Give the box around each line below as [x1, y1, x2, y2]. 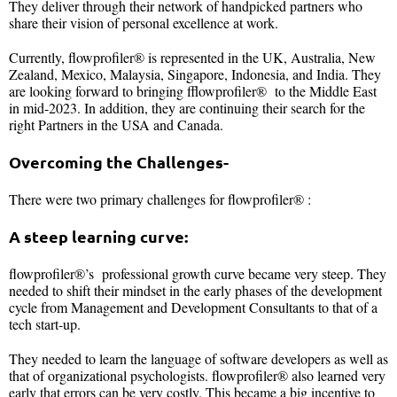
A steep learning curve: [9, 225, 188, 246]
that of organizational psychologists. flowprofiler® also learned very [9, 365, 385, 385]
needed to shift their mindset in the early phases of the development [9, 280, 382, 300]
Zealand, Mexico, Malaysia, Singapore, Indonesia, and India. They [9, 64, 381, 83]
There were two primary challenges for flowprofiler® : [9, 189, 311, 208]
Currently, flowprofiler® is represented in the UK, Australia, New [9, 47, 376, 66]
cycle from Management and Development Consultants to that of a [9, 297, 378, 316]
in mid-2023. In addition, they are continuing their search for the [9, 97, 365, 117]
